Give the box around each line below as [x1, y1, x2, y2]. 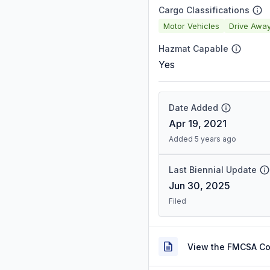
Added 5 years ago [169, 134, 236, 143]
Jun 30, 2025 [169, 180, 230, 192]
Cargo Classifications [159, 5, 250, 15]
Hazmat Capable [159, 43, 228, 54]
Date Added [169, 102, 218, 113]
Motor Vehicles [163, 20, 219, 31]
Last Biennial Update [169, 165, 257, 175]
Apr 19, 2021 [169, 118, 227, 130]
